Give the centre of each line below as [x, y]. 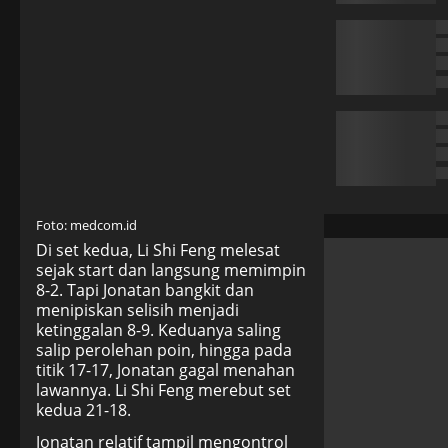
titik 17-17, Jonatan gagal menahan [165, 370]
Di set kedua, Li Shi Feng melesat [158, 250]
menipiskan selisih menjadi [137, 310]
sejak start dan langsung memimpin [171, 270]
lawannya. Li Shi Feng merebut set [163, 390]
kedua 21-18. [83, 410]
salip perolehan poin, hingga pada [164, 350]
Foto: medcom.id [86, 225]
